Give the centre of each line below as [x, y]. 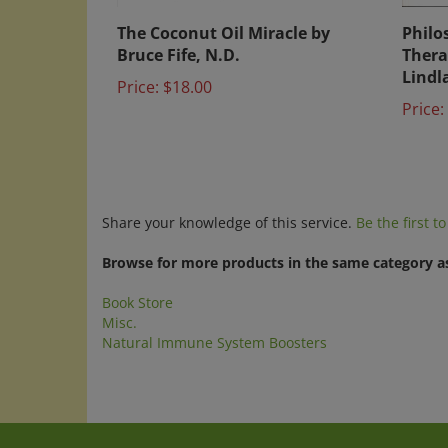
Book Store [137, 286]
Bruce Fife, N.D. [178, 39]
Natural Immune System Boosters [214, 326]
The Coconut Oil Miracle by [223, 17]
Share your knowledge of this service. [229, 206]
